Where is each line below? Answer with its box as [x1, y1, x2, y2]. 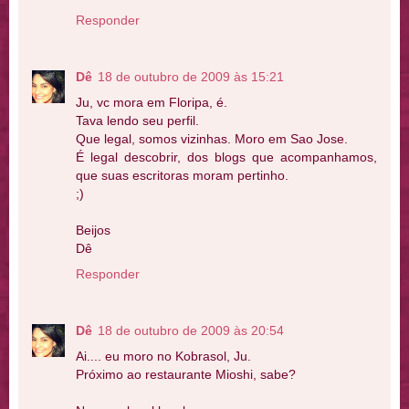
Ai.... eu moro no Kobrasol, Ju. [76, 349, 251, 363]
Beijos [76, 223, 110, 238]
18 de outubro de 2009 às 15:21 [98, 69, 284, 85]
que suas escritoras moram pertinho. [76, 168, 288, 184]
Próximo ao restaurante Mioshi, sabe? [76, 367, 296, 382]
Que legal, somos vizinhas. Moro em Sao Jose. [76, 131, 348, 147]
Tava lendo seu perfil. [76, 113, 199, 129]
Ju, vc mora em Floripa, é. [76, 95, 227, 110]
